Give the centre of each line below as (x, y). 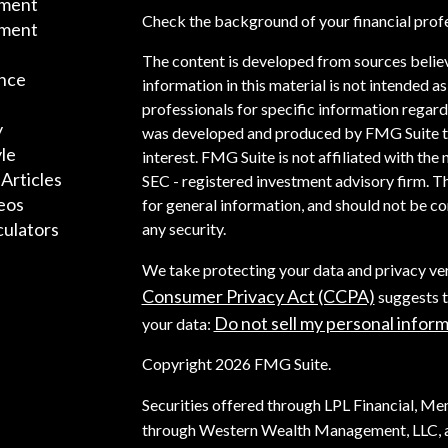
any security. (183, 229)
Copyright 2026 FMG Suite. (236, 364)
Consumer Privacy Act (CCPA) (258, 296)
